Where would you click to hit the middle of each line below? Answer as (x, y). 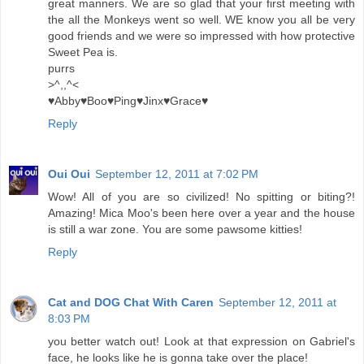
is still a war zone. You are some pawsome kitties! (175, 229)
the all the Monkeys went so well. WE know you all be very (201, 19)
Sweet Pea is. (83, 52)
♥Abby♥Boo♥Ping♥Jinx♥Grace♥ (128, 100)
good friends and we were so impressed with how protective (201, 35)
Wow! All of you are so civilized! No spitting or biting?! (201, 196)
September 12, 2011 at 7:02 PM (177, 173)
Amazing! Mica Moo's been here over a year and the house (201, 212)
